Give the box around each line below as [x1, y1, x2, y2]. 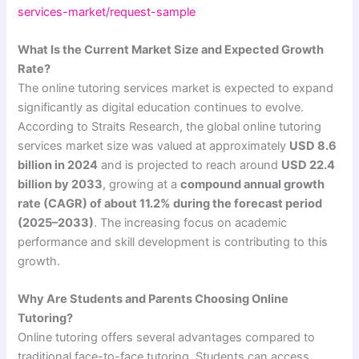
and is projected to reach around [98, 157, 282, 172]
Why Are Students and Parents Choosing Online [18, 292, 289, 307]
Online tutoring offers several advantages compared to [18, 330, 316, 345]
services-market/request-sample [18, 4, 196, 19]
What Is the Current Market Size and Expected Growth [18, 42, 325, 57]
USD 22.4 [281, 157, 336, 172]
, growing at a [103, 176, 181, 192]
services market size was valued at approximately [18, 138, 290, 153]
